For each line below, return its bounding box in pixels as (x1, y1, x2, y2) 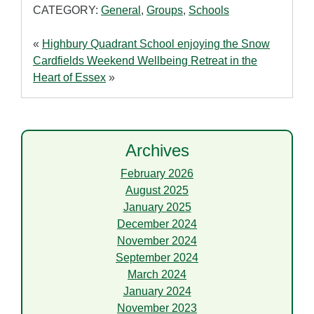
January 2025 (123, 201, 191, 214)
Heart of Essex (33, 71, 106, 84)
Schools (189, 4, 229, 17)
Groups (146, 4, 183, 17)
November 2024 (117, 235, 197, 247)
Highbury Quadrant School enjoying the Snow (42, 38, 270, 50)
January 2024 (123, 285, 191, 298)
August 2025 (125, 184, 189, 197)
